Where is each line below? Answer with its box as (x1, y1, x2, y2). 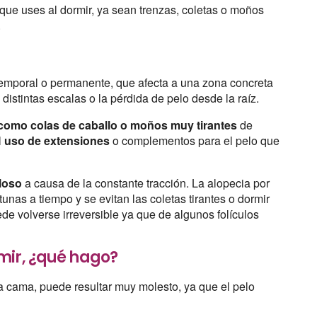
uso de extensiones (1, 132, 110, 149)
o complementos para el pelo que (110, 132, 280, 149)
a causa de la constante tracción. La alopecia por (22, 174, 270, 191)
